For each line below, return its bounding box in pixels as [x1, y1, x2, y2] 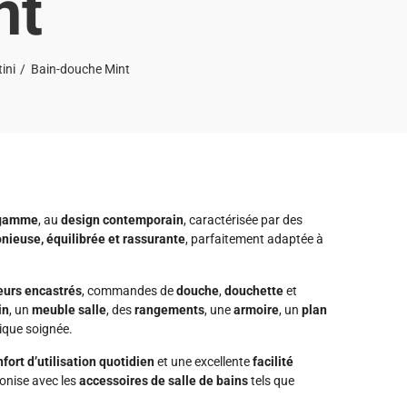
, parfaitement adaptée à [185, 232, 323, 246]
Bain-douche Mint [31, 62, 130, 76]
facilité [253, 354, 293, 369]
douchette [224, 283, 283, 298]
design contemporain [61, 213, 184, 227]
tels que [248, 373, 294, 388]
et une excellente [154, 354, 253, 369]
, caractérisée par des [184, 213, 303, 227]
